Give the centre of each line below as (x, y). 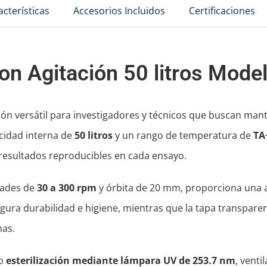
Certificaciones (222, 11)
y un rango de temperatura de (183, 136)
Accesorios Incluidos (119, 11)
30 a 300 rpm (66, 188)
